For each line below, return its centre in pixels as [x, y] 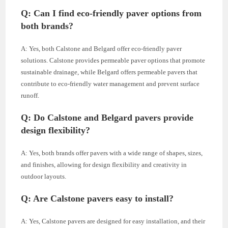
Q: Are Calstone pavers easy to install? [97, 199]
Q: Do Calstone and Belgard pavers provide [107, 118]
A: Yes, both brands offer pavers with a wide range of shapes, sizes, [112, 153]
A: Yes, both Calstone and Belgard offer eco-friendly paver [102, 49]
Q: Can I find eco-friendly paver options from [111, 13]
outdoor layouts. [44, 177]
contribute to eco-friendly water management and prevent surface [110, 84]
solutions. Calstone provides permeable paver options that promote [113, 61]
